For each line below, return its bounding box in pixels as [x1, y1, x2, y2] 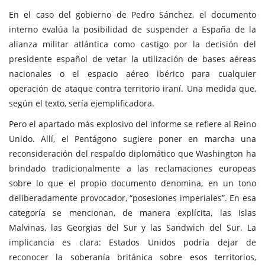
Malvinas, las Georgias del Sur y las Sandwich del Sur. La [9, 221, 256, 233]
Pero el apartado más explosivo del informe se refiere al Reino [9, 118, 256, 130]
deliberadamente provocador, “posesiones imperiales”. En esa [9, 192, 256, 203]
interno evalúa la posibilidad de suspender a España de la [9, 23, 256, 35]
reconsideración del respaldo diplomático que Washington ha [9, 147, 256, 159]
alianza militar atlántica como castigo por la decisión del [9, 38, 256, 50]
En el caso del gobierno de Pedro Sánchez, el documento [9, 8, 256, 20]
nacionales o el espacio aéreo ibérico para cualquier [9, 67, 256, 79]
